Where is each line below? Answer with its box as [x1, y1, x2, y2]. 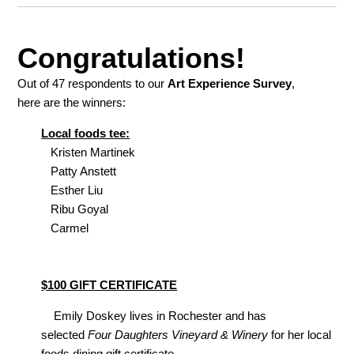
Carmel [41, 221, 89, 235]
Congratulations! [17, 42, 254, 75]
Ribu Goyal [41, 202, 109, 217]
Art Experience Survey [168, 77, 292, 91]
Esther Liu [41, 183, 104, 198]
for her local [268, 328, 332, 342]
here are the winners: [17, 96, 126, 110]
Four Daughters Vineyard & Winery [88, 328, 269, 342]
